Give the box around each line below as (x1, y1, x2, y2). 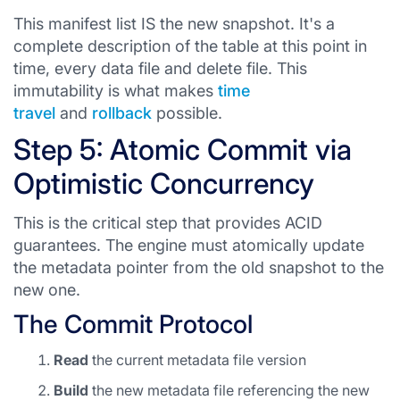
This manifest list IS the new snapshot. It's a (13, 14, 335, 33)
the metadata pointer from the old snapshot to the (13, 258, 384, 277)
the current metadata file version (88, 351, 306, 369)
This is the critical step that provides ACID (13, 213, 322, 232)
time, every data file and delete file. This (13, 59, 307, 78)
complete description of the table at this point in (13, 37, 367, 55)
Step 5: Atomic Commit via (13, 132, 352, 167)
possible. (152, 104, 222, 122)
